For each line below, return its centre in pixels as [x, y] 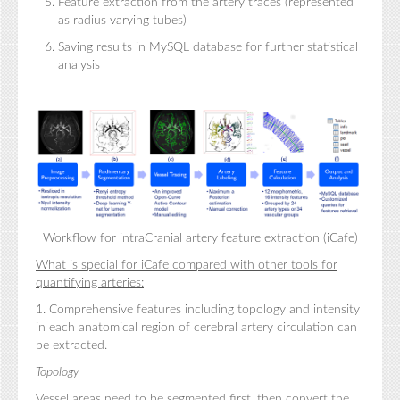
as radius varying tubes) [122, 21]
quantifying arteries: [90, 283]
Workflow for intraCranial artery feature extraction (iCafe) [200, 238]
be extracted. [71, 345]
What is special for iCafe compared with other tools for [187, 265]
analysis [79, 65]
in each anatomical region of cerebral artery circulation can [196, 327]
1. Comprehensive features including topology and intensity [198, 309]
